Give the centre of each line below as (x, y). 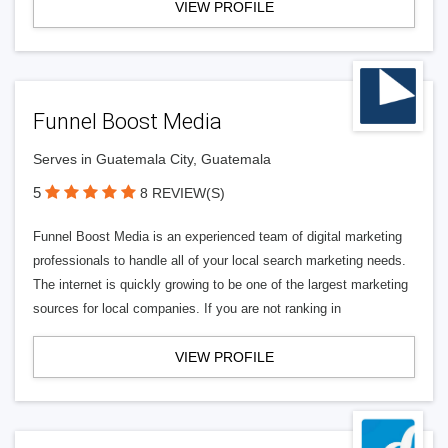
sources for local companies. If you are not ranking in (187, 308)
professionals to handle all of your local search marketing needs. (219, 260)
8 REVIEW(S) (182, 193)
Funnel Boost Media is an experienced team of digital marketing (217, 236)
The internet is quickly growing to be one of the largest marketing (220, 284)
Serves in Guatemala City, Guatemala (152, 159)
